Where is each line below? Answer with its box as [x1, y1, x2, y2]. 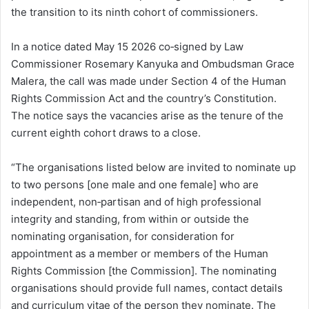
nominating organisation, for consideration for [11, 229, 235, 243]
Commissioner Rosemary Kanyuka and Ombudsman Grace [11, 57, 295, 70]
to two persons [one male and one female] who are [11, 177, 259, 191]
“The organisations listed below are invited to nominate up [11, 160, 296, 174]
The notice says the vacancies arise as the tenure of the [11, 108, 283, 122]
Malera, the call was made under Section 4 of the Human [11, 74, 286, 88]
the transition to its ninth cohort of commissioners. [11, 5, 258, 19]
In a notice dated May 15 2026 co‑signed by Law [11, 39, 243, 53]
